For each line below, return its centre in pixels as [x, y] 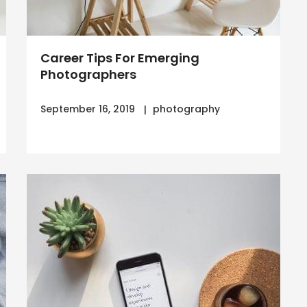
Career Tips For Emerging [120, 58]
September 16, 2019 [88, 109]
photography [186, 109]
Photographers [88, 74]
